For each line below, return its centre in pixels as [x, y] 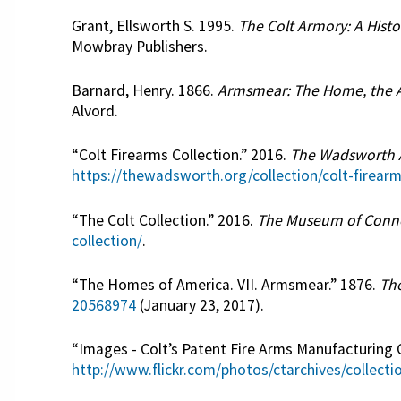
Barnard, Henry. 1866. [144, 90]
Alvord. [94, 111]
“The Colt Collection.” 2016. [164, 220]
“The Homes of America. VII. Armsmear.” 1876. [225, 285]
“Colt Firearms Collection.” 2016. [180, 155]
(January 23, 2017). [200, 306]
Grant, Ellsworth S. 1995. [154, 26]
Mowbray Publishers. [139, 46]
